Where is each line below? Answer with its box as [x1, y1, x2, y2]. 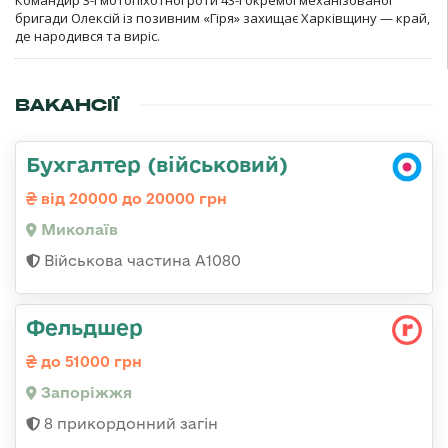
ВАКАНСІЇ [15, 93, 119, 116]
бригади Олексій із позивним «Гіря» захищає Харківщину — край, [15, 8, 430, 27]
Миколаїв [37, 220, 118, 238]
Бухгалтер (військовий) [26, 151, 288, 176]
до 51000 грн [37, 352, 142, 370]
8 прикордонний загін [40, 414, 218, 432]
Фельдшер [26, 314, 143, 339]
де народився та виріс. [15, 26, 160, 45]
